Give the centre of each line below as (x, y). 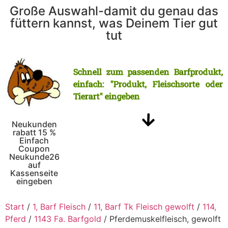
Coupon (34, 149)
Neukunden (34, 124)
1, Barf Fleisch (59, 207)
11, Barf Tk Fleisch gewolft (144, 207)
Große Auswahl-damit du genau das (114, 11)
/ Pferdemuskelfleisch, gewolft (161, 219)
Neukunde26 (34, 157)
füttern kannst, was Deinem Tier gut (114, 23)
